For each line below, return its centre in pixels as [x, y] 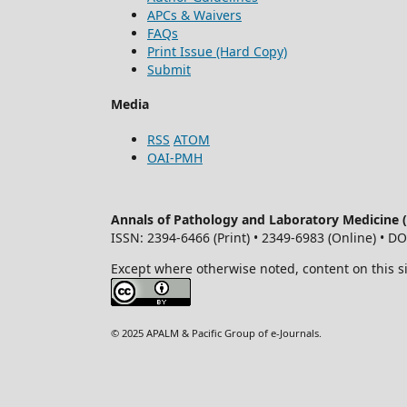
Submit [169, 69]
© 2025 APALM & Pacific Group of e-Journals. [216, 333]
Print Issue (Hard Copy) [217, 51]
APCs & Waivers [194, 15]
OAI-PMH [175, 157]
